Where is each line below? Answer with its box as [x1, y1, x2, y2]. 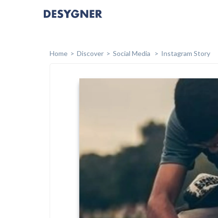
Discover [77, 49, 104, 57]
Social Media [113, 49, 152, 57]
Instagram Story [161, 49, 210, 57]
